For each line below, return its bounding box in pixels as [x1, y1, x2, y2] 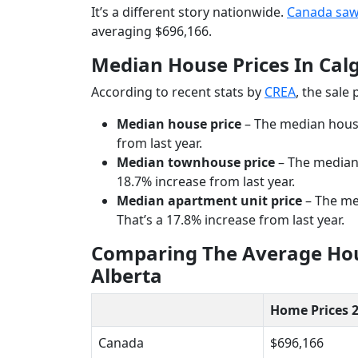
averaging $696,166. [91, 22, 212, 41]
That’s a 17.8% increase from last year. [117, 211, 344, 229]
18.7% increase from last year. [117, 173, 295, 191]
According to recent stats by [91, 83, 265, 101]
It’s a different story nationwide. [91, 3, 287, 22]
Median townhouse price [117, 153, 278, 172]
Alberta [91, 262, 162, 289]
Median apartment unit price [117, 192, 302, 210]
